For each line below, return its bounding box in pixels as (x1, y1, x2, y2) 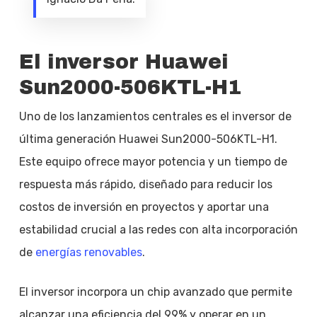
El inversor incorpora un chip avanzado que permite (18, 285, 292, 299)
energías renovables (35, 246, 142, 259)
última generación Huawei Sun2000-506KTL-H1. (18, 132, 277, 146)
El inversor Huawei (18, 51, 229, 73)
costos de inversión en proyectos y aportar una (18, 200, 269, 214)
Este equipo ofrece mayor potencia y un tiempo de (18, 155, 287, 168)
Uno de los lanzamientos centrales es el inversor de (18, 110, 292, 123)
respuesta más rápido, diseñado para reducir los (18, 178, 272, 191)
